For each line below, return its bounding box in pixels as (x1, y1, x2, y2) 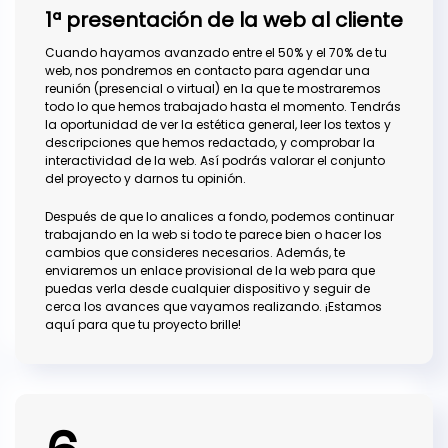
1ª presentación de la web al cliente (45, 6, 403, 35)
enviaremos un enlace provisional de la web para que (45, 262, 375, 280)
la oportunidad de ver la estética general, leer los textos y (45, 116, 391, 134)
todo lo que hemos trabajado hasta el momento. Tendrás (45, 98, 401, 116)
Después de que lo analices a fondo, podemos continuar (45, 208, 394, 226)
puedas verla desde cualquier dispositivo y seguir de (45, 280, 370, 298)
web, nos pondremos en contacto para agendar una (45, 62, 370, 80)
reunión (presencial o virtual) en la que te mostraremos (45, 80, 381, 98)
